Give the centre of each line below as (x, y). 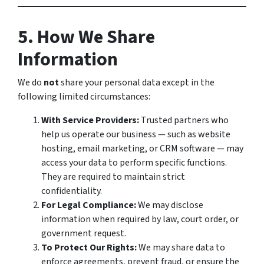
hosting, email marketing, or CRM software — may (142, 148)
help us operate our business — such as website (136, 134)
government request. (84, 233)
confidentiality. (72, 191)
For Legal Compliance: (89, 205)
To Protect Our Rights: (89, 247)
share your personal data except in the (137, 82)
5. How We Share (86, 37)
